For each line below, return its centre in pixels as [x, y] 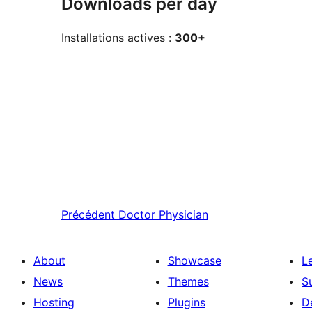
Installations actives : [118, 38]
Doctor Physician [163, 214]
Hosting [54, 302]
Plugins [186, 302]
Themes [188, 281]
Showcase [194, 260]
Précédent [88, 214]
